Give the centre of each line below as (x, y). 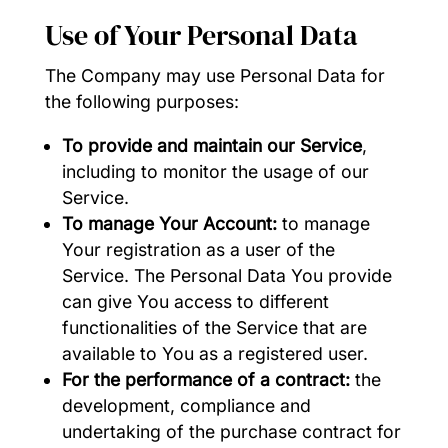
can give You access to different (196, 301)
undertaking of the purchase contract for (232, 431)
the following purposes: (141, 102)
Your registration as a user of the (199, 249)
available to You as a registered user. (215, 353)
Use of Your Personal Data (201, 35)
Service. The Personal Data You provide (227, 275)
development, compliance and (187, 405)
